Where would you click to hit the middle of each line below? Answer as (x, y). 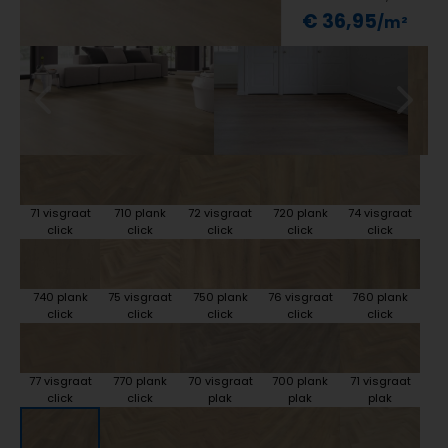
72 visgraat (220, 212)
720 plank (300, 212)
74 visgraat (380, 212)
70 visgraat (220, 380)
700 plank (300, 380)
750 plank (220, 296)
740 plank (60, 296)
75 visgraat (140, 296)
